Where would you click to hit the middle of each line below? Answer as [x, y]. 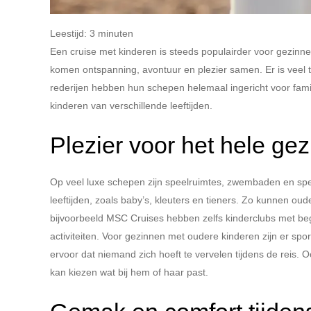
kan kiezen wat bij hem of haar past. [129, 272]
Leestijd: [68, 33]
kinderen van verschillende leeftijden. [131, 106]
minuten [116, 33]
